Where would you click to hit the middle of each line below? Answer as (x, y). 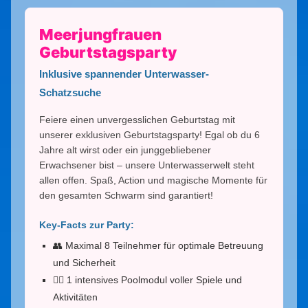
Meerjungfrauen (100, 34)
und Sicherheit (84, 262)
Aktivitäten (75, 297)
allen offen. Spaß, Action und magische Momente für (153, 180)
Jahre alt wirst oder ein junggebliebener (125, 150)
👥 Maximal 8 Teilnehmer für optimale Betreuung (158, 245)
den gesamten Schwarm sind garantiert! (126, 195)
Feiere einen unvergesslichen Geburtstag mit (137, 119)
